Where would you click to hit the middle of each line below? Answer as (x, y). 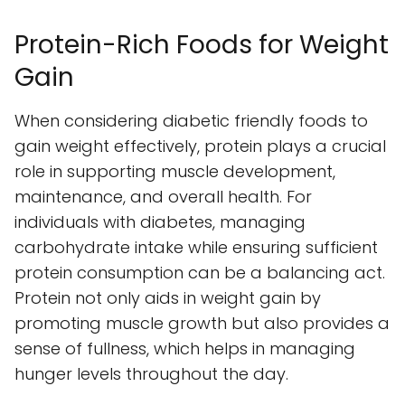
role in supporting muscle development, (175, 171)
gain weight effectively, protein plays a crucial (200, 146)
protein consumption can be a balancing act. (200, 272)
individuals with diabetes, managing (160, 221)
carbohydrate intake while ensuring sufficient (196, 247)
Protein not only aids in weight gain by (168, 297)
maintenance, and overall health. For (163, 196)
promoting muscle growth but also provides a (202, 323)
